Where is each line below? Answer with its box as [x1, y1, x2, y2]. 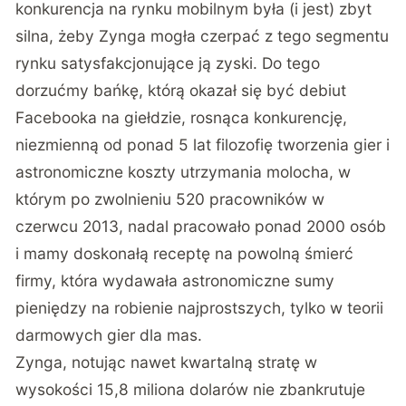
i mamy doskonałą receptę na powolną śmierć [15, 244, 354, 264]
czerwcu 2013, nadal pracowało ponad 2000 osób [15, 217, 387, 237]
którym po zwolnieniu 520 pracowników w [15, 189, 325, 209]
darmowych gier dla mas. [15, 325, 203, 345]
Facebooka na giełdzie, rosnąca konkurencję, [15, 108, 348, 128]
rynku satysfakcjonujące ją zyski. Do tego [15, 53, 321, 73]
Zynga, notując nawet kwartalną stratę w [15, 353, 318, 372]
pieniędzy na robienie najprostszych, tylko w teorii [15, 298, 384, 318]
